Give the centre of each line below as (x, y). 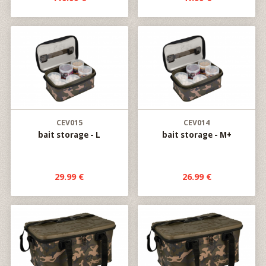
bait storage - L (69, 135)
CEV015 (69, 123)
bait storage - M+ (197, 135)
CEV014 (197, 123)
